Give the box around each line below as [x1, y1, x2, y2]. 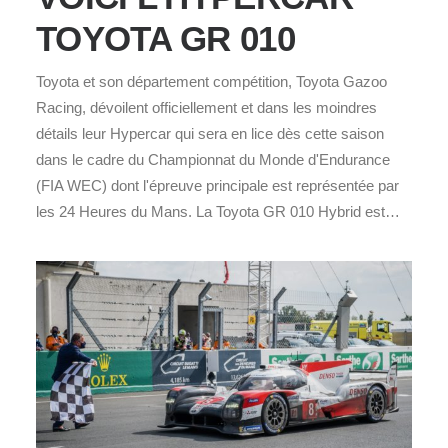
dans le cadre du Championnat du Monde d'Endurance [36, 150, 390, 168]
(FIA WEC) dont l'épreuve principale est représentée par [36, 176, 399, 194]
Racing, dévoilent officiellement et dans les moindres [36, 98, 377, 116]
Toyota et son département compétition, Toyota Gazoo [36, 72, 387, 90]
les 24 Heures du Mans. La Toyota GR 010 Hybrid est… [36, 202, 400, 220]
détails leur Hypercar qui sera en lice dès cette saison [36, 124, 384, 142]
